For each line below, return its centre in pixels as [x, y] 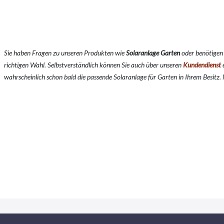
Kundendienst [202, 65]
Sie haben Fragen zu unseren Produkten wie [64, 53]
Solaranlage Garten [153, 53]
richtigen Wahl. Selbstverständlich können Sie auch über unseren [93, 65]
